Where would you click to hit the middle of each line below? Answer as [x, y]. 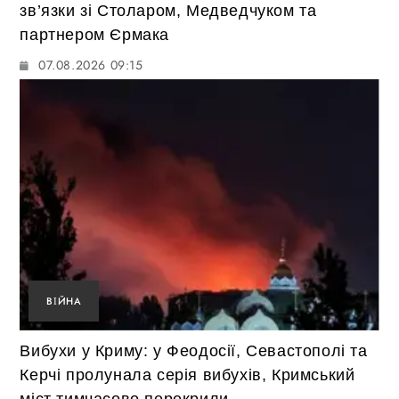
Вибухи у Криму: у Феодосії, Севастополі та [194, 351]
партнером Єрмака [95, 34]
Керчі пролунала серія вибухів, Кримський [187, 375]
